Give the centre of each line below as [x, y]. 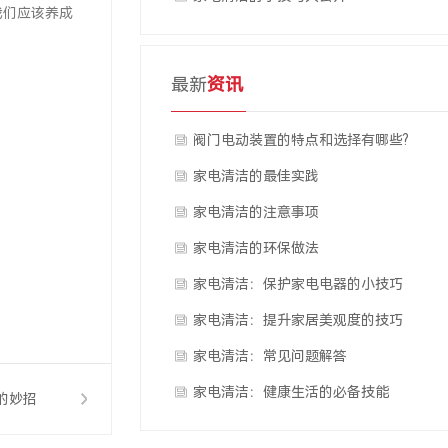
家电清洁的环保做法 [256, 248]
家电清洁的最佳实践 [256, 176]
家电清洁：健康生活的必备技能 [291, 392]
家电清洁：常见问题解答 [270, 356]
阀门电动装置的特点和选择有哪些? [301, 140]
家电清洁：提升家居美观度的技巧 [298, 320]
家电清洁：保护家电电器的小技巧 [298, 284]
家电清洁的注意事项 [256, 212]
